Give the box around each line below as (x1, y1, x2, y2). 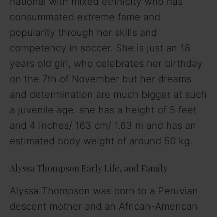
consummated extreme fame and (10, 11, 160, 23)
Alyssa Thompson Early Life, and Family (10, 162, 168, 174)
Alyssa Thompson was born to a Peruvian (10, 185, 198, 197)
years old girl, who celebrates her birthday (10, 57, 202, 69)
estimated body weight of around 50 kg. (10, 135, 192, 147)
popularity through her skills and (10, 26, 157, 38)
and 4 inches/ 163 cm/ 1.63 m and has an (10, 119, 196, 131)
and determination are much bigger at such (10, 88, 207, 100)
